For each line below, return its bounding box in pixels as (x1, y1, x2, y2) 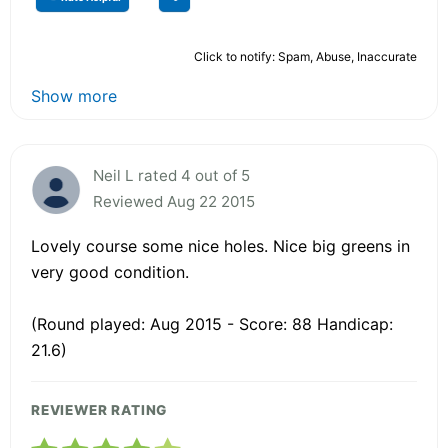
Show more (31, 85, 117, 106)
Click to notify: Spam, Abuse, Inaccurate (194, 48, 417, 64)
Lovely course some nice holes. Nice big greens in (31, 235, 410, 256)
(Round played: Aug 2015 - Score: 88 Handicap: (31, 313, 393, 334)
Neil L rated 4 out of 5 (93, 165, 250, 185)
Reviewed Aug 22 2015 (93, 191, 255, 211)
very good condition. (31, 261, 189, 282)
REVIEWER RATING (31, 401, 168, 418)
